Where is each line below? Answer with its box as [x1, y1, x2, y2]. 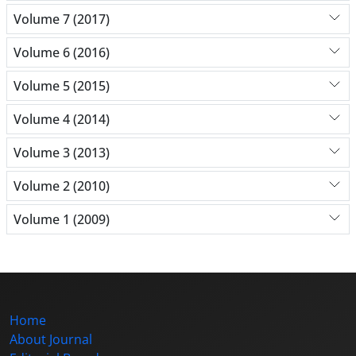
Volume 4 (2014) [14, 110, 110, 128]
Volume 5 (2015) [14, 76, 110, 95]
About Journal [10, 331, 92, 349]
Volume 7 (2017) [14, 10, 110, 28]
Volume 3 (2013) [14, 143, 110, 161]
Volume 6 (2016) [14, 43, 110, 61]
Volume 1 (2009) [14, 210, 110, 228]
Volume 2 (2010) [14, 176, 110, 195]
